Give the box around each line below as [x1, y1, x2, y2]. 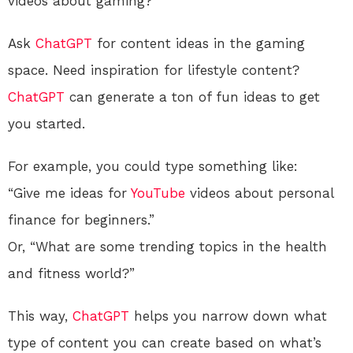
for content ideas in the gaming [92, 35, 305, 52]
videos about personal [185, 185, 333, 202]
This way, [8, 308, 72, 325]
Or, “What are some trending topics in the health [8, 239, 327, 255]
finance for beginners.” [8, 212, 154, 229]
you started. [8, 116, 85, 132]
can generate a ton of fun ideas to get [65, 89, 320, 106]
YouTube [131, 185, 185, 202]
